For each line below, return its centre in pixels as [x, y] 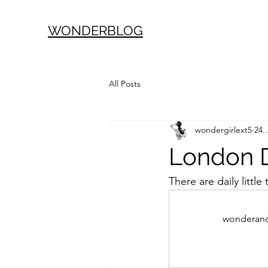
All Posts [125, 84]
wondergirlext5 [223, 130]
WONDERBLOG [95, 31]
